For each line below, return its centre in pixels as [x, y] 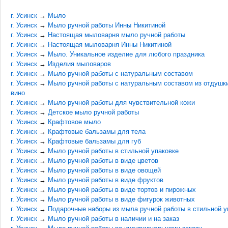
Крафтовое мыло [74, 122]
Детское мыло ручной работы [93, 112]
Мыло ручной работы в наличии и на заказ [113, 219]
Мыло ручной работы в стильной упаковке [113, 151]
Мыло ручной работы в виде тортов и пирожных [122, 190]
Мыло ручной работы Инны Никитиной [107, 25]
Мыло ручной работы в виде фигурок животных [121, 199]
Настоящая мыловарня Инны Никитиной [110, 45]
